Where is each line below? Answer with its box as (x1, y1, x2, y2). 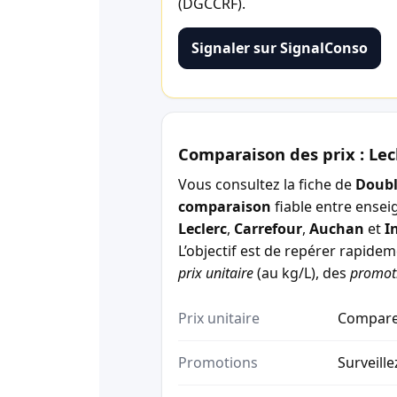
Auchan (309, 218, 364, 238)
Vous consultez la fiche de (178, 174, 355, 194)
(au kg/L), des (253, 262, 350, 283)
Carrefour (234, 218, 302, 238)
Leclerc (178, 218, 227, 238)
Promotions (178, 353, 258, 373)
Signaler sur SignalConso (191, 37, 368, 58)
